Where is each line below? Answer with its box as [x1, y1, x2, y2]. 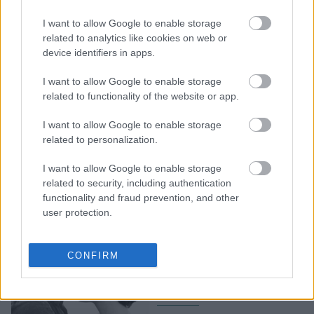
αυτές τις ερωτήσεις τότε [157, 247, 294, 263]
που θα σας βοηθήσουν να [157, 30, 303, 46]
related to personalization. [43, 133, 158, 145]
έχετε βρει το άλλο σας [157, 264, 284, 280]
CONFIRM [67, 250, 119, 261]
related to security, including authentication [43, 177, 231, 189]
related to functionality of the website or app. [43, 90, 239, 102]
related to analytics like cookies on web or [43, 32, 227, 43]
